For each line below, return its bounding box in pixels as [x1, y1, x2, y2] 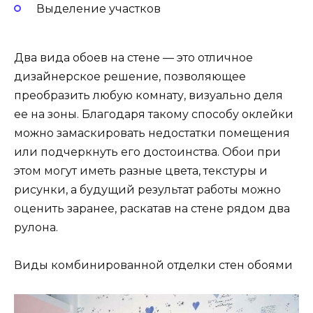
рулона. [14, 221, 58, 235]
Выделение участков [36, 2, 161, 16]
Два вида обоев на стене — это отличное [14, 51, 253, 65]
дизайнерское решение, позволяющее [14, 70, 246, 84]
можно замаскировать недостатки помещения [14, 126, 290, 140]
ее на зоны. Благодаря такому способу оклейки [14, 108, 293, 122]
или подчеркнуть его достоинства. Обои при [14, 145, 281, 159]
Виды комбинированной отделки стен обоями [14, 259, 293, 272]
